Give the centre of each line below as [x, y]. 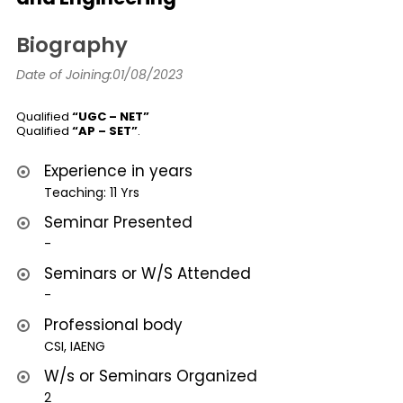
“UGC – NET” [111, 116]
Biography [72, 45]
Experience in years [118, 170]
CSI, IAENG [75, 346]
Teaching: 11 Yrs [92, 192]
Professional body [113, 324]
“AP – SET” [105, 130]
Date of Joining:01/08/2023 [99, 74]
